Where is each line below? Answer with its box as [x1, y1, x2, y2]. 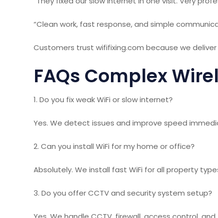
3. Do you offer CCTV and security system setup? [34, 187, 212, 198]
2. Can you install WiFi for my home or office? [34, 141, 195, 151]
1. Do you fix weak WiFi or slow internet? [34, 94, 173, 105]
